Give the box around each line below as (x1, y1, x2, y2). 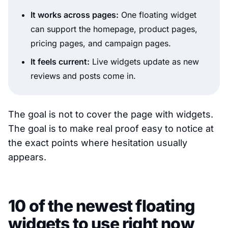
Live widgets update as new (90, 56, 199, 67)
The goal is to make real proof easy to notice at (8, 123, 214, 134)
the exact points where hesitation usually (8, 137, 187, 149)
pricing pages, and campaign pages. (31, 38, 171, 49)
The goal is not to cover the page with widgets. (8, 109, 213, 120)
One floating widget (119, 10, 196, 20)
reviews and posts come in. (31, 71, 136, 81)
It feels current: (31, 56, 90, 67)
